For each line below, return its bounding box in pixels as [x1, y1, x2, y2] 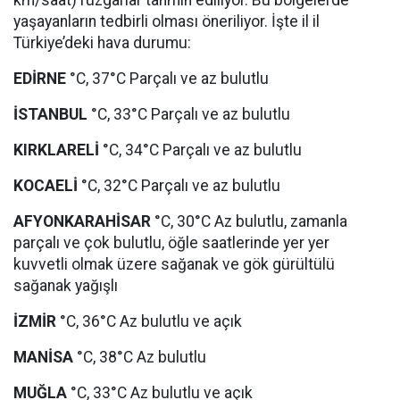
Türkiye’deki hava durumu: [13, 34, 191, 52]
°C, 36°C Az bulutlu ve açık [56, 312, 242, 330]
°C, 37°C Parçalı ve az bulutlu [66, 70, 269, 87]
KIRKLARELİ [13, 141, 99, 159]
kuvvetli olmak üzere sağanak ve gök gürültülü [13, 255, 335, 273]
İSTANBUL [13, 105, 87, 123]
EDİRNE [13, 70, 66, 87]
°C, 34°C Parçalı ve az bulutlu [99, 141, 302, 159]
